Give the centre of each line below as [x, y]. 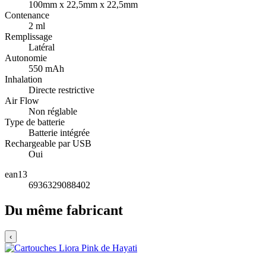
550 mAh [46, 69]
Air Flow [22, 101]
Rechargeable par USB [48, 144]
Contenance [27, 15]
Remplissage [28, 37]
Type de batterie [35, 122]
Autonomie [26, 58]
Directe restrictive [61, 90]
